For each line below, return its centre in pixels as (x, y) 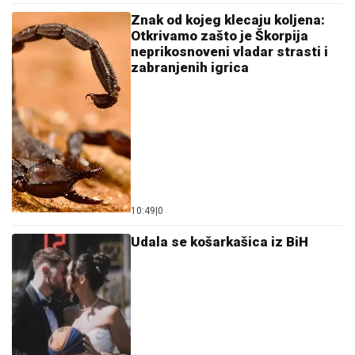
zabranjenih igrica (190, 67)
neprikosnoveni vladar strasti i (229, 52)
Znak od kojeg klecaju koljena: (228, 20)
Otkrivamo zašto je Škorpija (219, 36)
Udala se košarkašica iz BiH (219, 242)
